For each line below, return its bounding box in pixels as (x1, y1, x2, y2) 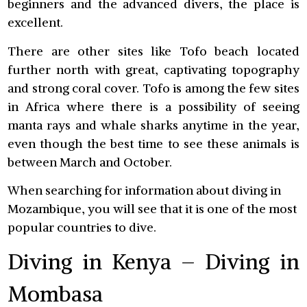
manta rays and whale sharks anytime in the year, (8, 116, 299, 133)
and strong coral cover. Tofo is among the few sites (8, 79, 299, 96)
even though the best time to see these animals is (8, 135, 299, 151)
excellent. (8, 14, 64, 31)
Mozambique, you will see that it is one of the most (8, 200, 297, 217)
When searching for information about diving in (8, 182, 282, 198)
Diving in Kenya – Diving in (8, 248, 299, 276)
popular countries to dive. (8, 219, 157, 235)
